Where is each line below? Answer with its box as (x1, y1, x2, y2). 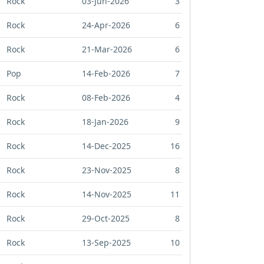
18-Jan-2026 (82, 116, 128, 128)
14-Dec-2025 (82, 140, 131, 152)
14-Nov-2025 (82, 189, 131, 200)
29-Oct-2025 (82, 213, 130, 225)
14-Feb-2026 (82, 68, 130, 80)
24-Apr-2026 (82, 19, 130, 31)
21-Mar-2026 (82, 44, 132, 55)
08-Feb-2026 (82, 92, 130, 104)
